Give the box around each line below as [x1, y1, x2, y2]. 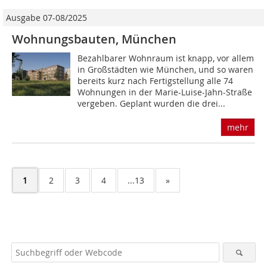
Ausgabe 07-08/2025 [6, 12, 87, 23]
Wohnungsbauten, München [12, 31, 176, 47]
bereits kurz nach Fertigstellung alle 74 [77, 75, 234, 86]
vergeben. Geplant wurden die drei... [77, 98, 226, 109]
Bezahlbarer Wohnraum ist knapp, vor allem [77, 52, 254, 64]
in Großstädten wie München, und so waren [77, 64, 254, 75]
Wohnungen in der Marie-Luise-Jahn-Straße [77, 86, 253, 98]
